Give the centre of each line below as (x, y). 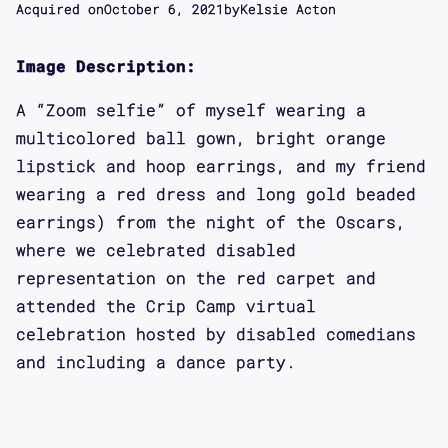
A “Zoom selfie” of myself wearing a (191, 109)
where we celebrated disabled (156, 249)
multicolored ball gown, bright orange (201, 137)
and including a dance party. (156, 361)
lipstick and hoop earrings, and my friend (221, 165)
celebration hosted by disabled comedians (216, 333)
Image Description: (106, 65)
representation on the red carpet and (196, 277)
